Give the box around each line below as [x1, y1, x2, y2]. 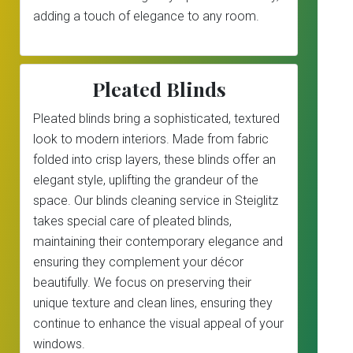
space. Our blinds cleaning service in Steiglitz [33, 193, 278, 208]
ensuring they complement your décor [33, 255, 243, 269]
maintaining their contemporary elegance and [33, 234, 283, 249]
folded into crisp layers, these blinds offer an [33, 152, 276, 167]
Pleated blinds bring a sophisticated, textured [33, 111, 280, 126]
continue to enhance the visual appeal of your [33, 316, 284, 331]
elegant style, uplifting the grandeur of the [33, 173, 258, 188]
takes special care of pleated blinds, [33, 214, 232, 229]
